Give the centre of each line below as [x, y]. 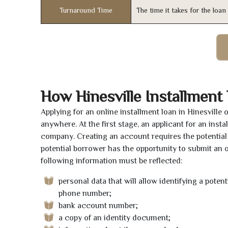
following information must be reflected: [112, 161]
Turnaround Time [86, 10]
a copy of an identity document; [115, 218]
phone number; [85, 194]
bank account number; [98, 206]
